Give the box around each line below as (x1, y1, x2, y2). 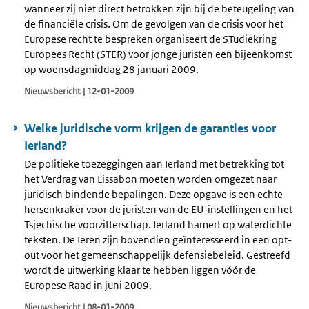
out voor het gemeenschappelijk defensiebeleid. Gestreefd (24, 248, 290, 262)
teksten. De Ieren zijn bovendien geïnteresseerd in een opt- (24, 233, 292, 247)
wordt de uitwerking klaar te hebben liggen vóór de (24, 263, 256, 277)
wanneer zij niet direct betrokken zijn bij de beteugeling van (24, 1, 295, 15)
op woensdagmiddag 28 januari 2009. (24, 62, 199, 76)
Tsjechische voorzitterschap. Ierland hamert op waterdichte (24, 218, 292, 232)
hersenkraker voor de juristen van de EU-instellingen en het (24, 203, 292, 217)
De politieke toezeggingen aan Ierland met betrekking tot (24, 157, 284, 171)
